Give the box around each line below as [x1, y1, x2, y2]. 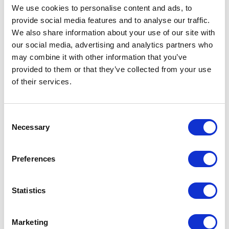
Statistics [12, 186, 45, 195]
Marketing [12, 217, 48, 226]
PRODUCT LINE [50, 80, 106, 91]
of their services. [12, 77, 72, 86]
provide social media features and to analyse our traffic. [12, 15, 210, 25]
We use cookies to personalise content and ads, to [12, 3, 192, 12]
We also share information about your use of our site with [12, 28, 215, 37]
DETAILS [98, 27, 134, 38]
